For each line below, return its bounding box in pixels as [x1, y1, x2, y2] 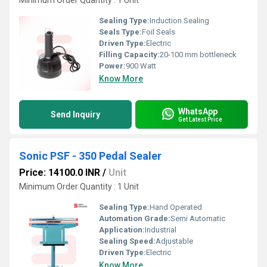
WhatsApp [178, 106, 218, 116]
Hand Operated [150, 203, 202, 212]
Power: [99, 61, 126, 70]
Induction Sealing [150, 16, 209, 25]
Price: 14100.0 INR [19, 167, 100, 178]
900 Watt [126, 61, 156, 70]
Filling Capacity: [99, 50, 160, 59]
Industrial [145, 225, 176, 234]
